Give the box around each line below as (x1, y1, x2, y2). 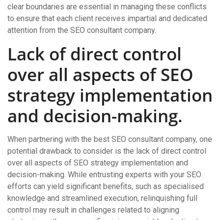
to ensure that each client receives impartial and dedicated (7, 14, 207, 23)
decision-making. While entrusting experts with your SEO (7, 170, 201, 179)
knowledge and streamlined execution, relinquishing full (7, 193, 197, 203)
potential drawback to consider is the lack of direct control (7, 146, 206, 156)
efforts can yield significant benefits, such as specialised (7, 182, 204, 191)
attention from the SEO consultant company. (7, 26, 156, 35)
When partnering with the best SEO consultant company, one (7, 135, 212, 144)
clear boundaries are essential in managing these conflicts (7, 2, 207, 11)
